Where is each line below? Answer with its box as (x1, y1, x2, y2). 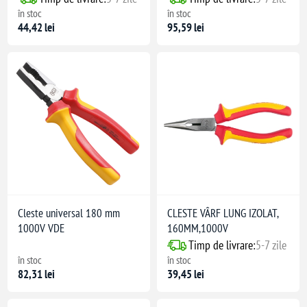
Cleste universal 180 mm (18, 206, 121, 221)
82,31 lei (18, 267, 56, 282)
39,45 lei (167, 267, 204, 282)
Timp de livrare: (188, 237, 256, 254)
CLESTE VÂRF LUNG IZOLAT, (167, 206, 278, 221)
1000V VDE (18, 221, 65, 236)
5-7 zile (256, 237, 286, 254)
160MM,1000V (167, 221, 228, 236)
